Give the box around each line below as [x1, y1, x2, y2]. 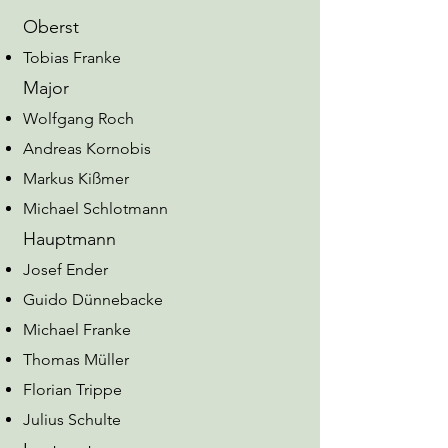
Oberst [22, 16, 79, 38]
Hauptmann [22, 228, 116, 250]
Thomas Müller [22, 350, 129, 369]
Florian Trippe [22, 380, 122, 399]
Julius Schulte [22, 410, 121, 429]
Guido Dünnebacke [22, 290, 163, 309]
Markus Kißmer [22, 169, 129, 188]
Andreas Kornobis [22, 139, 151, 158]
